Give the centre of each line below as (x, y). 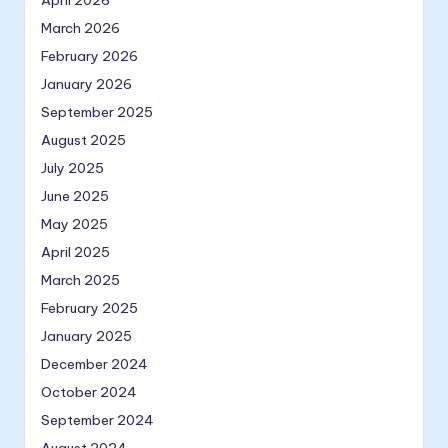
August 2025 (83, 140)
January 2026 (86, 84)
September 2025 (97, 112)
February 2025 (89, 308)
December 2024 (94, 364)
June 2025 (75, 196)
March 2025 (80, 280)
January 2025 (86, 336)
